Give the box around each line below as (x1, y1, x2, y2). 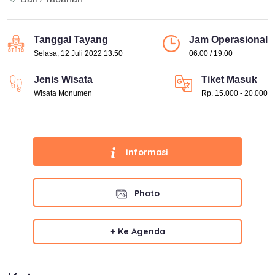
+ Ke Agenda (110, 226, 165, 238)
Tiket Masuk (201, 74, 257, 85)
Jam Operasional (189, 34, 268, 45)
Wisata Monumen (34, 89, 92, 98)
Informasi (123, 147, 168, 158)
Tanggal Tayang (34, 34, 108, 45)
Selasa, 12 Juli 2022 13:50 (34, 49, 123, 58)
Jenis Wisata (34, 74, 93, 85)
